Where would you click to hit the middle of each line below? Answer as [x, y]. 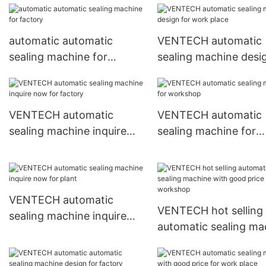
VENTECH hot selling [210, 210]
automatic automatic [61, 41]
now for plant [43, 232]
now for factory [49, 147]
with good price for [205, 243]
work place [185, 73]
